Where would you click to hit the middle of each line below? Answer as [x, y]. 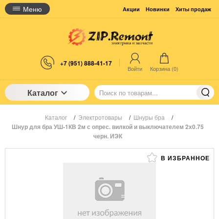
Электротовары [100, 117]
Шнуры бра [149, 117]
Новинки [158, 9]
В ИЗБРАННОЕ [184, 158]
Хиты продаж [193, 9]
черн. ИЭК [108, 136]
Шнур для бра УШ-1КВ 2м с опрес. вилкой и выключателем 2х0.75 [108, 127]
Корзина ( [162, 69]
